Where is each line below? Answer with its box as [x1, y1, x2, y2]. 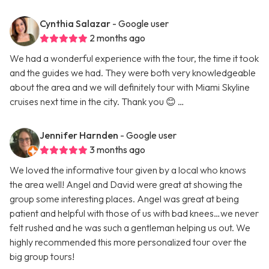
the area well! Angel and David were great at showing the [10, 178, 243, 191]
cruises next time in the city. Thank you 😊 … [10, 95, 184, 108]
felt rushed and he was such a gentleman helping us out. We [10, 222, 250, 234]
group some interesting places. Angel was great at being [10, 193, 239, 205]
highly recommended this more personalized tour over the [10, 236, 247, 249]
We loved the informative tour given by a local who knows [10, 164, 246, 177]
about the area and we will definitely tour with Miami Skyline [10, 81, 250, 94]
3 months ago [89, 144, 145, 156]
